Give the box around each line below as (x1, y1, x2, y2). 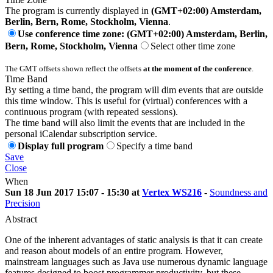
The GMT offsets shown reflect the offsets (5, 63, 143, 73)
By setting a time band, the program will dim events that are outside (5, 84, 263, 95)
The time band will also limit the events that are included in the (5, 117, 245, 128)
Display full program (18, 140, 104, 151)
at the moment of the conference (143, 63, 252, 73)
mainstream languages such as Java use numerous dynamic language (5, 256, 268, 267)
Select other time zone (151, 40, 235, 51)
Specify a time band (116, 140, 193, 151)
